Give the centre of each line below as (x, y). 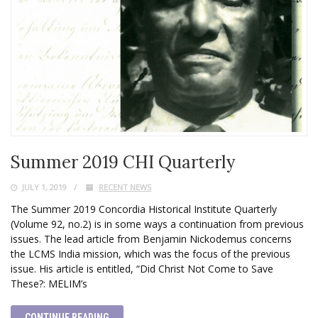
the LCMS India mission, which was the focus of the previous (150, 253)
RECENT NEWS (125, 187)
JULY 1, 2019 (43, 187)
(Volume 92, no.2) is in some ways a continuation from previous (157, 224)
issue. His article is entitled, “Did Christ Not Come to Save (142, 268)
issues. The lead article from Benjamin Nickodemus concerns (151, 238)
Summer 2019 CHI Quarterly (123, 162)
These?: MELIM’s (49, 283)
